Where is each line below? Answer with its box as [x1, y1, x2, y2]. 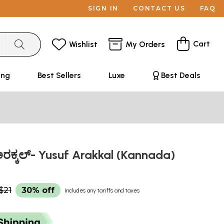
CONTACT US [133, 4, 185, 12]
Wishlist [69, 39, 97, 49]
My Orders [125, 39, 165, 49]
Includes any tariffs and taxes [64, 187, 139, 194]
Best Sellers [37, 70, 81, 80]
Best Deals [160, 70, 200, 80]
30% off [21, 185, 54, 195]
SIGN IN [87, 4, 119, 12]
